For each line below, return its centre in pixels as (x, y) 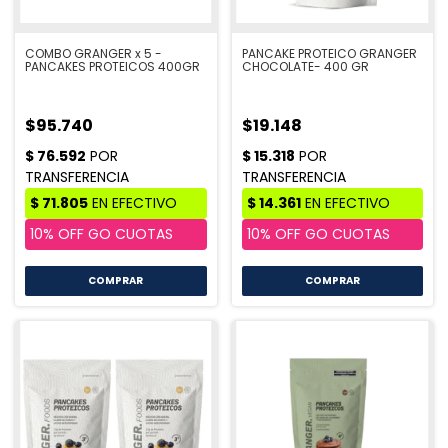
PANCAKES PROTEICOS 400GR (112, 67)
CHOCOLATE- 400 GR (305, 67)
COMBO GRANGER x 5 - (93, 54)
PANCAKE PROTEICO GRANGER (329, 54)
